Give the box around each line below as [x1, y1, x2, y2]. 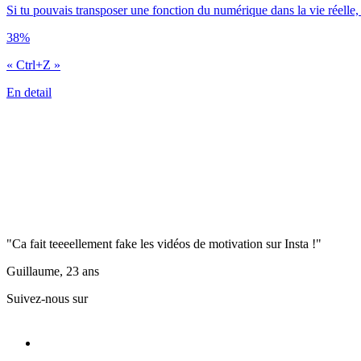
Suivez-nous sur [6, 291, 88, 305]
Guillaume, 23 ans [6, 263, 99, 278]
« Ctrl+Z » [6, 57, 60, 72]
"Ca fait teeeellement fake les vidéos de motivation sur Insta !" [6, 236, 322, 251]
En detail [6, 85, 52, 99]
